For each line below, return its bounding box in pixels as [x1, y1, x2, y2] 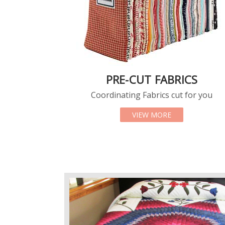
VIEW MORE [132, 109, 171, 120]
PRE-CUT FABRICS [105, 71, 198, 87]
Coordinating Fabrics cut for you [91, 89, 212, 100]
